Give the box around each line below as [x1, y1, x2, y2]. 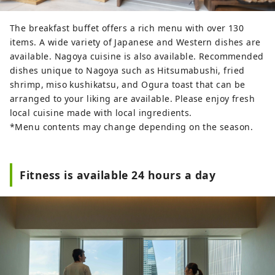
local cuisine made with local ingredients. [10, 107, 192, 119]
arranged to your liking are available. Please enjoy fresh [10, 93, 255, 105]
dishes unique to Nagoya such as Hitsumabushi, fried [10, 64, 245, 77]
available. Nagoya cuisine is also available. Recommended [10, 50, 264, 63]
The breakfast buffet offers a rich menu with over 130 [10, 22, 244, 34]
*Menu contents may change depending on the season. [10, 121, 253, 133]
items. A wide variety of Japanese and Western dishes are [10, 36, 261, 48]
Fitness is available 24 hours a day [20, 168, 216, 183]
